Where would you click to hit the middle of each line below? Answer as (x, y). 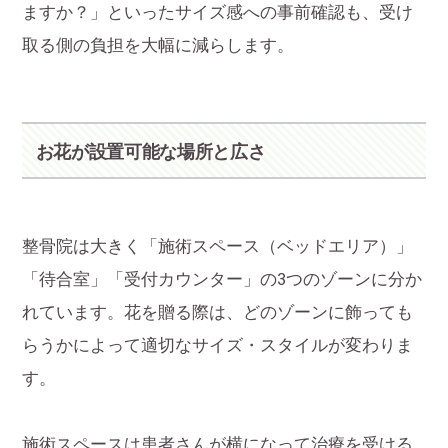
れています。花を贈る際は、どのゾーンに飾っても (218, 312)
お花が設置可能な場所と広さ (150, 152)
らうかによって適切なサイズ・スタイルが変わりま (218, 345)
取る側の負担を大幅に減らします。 (158, 45)
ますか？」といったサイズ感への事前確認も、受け (218, 12)
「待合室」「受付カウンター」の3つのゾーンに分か (222, 279)
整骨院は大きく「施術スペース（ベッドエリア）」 (218, 246)
